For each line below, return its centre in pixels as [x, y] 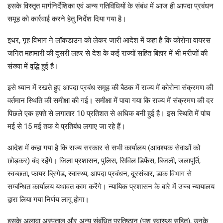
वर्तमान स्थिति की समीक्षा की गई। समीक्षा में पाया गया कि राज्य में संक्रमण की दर [111, 101]
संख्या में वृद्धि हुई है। [33, 66]
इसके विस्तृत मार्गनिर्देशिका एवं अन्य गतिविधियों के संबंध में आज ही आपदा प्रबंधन [111, 6]
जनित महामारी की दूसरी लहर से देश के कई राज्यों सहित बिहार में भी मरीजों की [108, 54]
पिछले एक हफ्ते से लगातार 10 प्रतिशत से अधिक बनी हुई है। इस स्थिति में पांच [109, 114]
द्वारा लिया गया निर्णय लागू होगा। [48, 200]
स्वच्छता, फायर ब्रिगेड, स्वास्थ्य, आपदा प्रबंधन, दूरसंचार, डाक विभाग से [100, 174]
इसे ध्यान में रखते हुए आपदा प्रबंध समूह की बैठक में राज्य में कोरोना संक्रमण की [110, 88]
